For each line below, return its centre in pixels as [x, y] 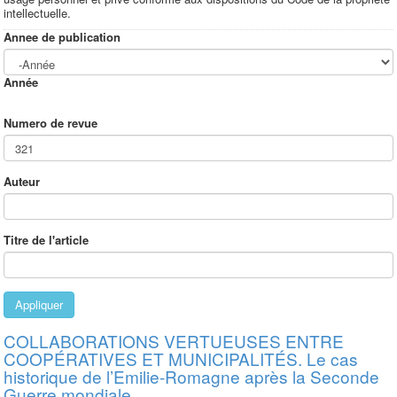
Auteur [22, 181]
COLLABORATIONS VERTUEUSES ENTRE [174, 341]
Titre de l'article [46, 240]
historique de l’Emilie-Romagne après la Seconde [191, 376]
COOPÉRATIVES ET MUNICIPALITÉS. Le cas [181, 358]
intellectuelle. [37, 13]
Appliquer [39, 304]
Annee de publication [62, 37]
